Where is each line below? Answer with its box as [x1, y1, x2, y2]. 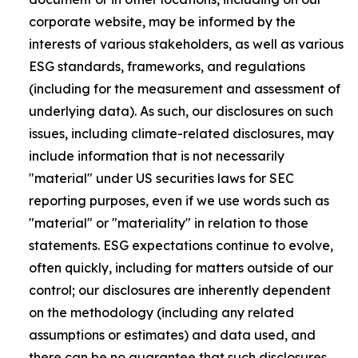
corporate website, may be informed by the [29, 14, 296, 30]
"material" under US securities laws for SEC [29, 170, 294, 186]
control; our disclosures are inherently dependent [29, 282, 331, 298]
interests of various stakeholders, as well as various [29, 36, 344, 52]
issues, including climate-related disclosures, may [29, 125, 334, 141]
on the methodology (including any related [29, 304, 294, 320]
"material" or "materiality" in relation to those [29, 215, 308, 231]
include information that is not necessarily [29, 148, 284, 164]
